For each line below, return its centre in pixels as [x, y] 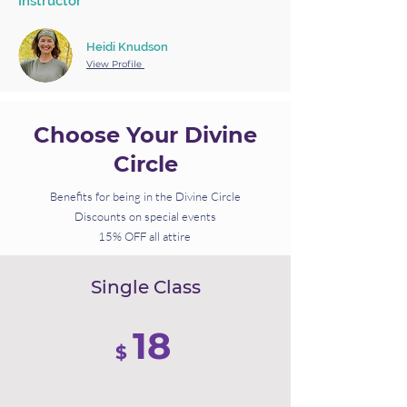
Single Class [145, 287]
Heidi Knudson [127, 47]
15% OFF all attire [145, 236]
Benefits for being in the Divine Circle [145, 196]
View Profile [115, 64]
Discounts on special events [145, 216]
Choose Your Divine [145, 135]
